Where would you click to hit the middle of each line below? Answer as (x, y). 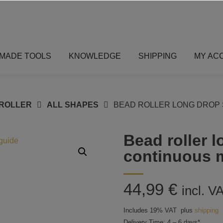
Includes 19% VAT (150, 210)
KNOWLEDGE (95, 56)
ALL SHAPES (72, 105)
